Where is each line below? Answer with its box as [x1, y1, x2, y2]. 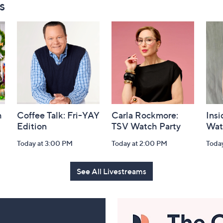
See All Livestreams [77, 166, 146, 176]
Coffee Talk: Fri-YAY [17, 110, 100, 120]
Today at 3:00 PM [17, 139, 73, 147]
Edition [17, 121, 47, 131]
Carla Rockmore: [111, 110, 178, 120]
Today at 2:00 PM [111, 139, 167, 147]
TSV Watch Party [111, 121, 181, 131]
